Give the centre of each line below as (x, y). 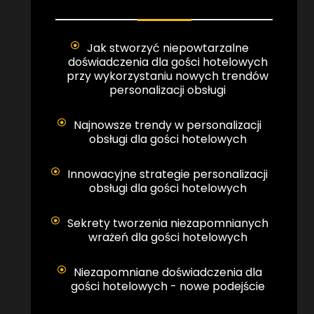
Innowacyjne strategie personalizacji (168, 174)
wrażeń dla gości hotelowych (168, 237)
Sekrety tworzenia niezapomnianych (168, 223)
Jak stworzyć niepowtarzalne (168, 48)
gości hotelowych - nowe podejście (168, 286)
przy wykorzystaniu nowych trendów (168, 76)
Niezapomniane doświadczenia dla (168, 272)
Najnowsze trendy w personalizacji (168, 125)
